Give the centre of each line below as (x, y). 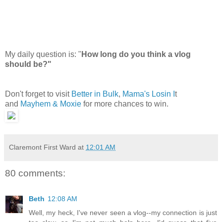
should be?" (28, 64)
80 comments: (35, 173)
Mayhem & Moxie (51, 104)
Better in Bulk (95, 94)
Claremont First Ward (42, 147)
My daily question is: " (43, 54)
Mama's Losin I (149, 94)
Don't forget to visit (38, 94)
